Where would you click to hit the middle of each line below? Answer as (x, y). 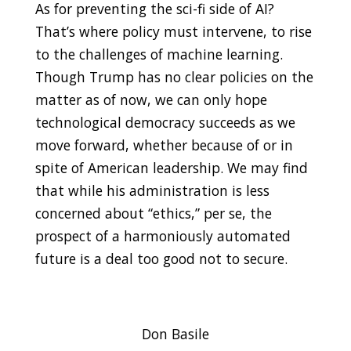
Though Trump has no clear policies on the (174, 76)
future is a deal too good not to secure (159, 258)
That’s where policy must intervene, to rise (173, 31)
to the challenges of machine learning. (159, 54)
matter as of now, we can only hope (151, 99)
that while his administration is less (152, 190)
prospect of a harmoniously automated (163, 235)
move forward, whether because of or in (164, 145)
